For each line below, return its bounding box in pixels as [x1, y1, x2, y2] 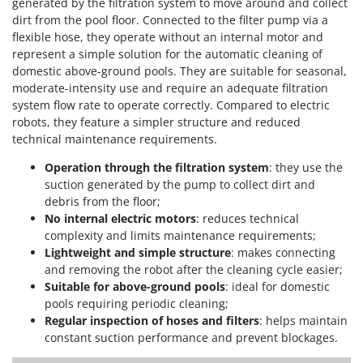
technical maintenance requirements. [12, 130, 217, 147]
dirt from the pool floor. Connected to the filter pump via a [12, 11, 328, 28]
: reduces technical [196, 210, 299, 226]
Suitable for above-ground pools [45, 278, 225, 294]
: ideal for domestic [225, 278, 330, 294]
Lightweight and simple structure [45, 244, 231, 260]
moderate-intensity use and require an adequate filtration [12, 79, 328, 96]
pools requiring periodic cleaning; [45, 295, 228, 311]
